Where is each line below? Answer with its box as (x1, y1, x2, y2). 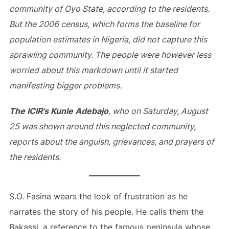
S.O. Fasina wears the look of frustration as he (9, 191, 188, 201)
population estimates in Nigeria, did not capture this (9, 34, 207, 44)
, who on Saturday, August (108, 106, 208, 116)
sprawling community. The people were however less (9, 50, 211, 60)
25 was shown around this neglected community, (9, 121, 196, 131)
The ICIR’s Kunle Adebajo (9, 106, 108, 116)
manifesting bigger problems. (9, 80, 122, 90)
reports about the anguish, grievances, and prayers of (9, 136, 214, 147)
